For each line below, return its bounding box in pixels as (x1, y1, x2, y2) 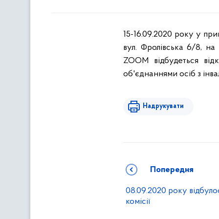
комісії (126, 197, 150, 206)
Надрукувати (143, 103, 184, 110)
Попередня (150, 165, 194, 175)
